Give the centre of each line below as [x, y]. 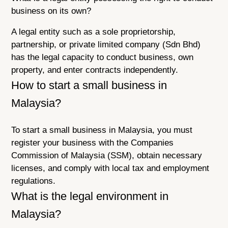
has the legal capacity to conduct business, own [103, 58]
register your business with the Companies [93, 142]
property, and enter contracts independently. [95, 70]
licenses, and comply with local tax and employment [110, 168]
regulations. [34, 181]
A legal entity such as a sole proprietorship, [94, 32]
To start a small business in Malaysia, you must [102, 130]
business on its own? [51, 11]
